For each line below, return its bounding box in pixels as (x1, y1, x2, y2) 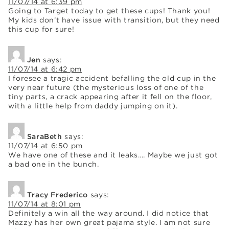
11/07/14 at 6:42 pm (8, 64, 82, 73)
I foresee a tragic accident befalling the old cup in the (8, 74, 216, 82)
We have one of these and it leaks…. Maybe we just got (8, 150, 218, 159)
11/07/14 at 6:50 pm (8, 141, 83, 150)
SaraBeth (27, 132, 62, 141)
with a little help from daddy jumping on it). (8, 101, 178, 110)
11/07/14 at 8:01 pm (8, 199, 81, 208)
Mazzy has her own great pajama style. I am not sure (8, 218, 211, 226)
